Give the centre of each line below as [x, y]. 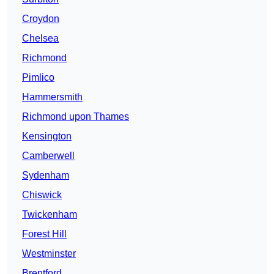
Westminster [49, 254]
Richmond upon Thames [76, 117]
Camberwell [48, 156]
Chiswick [42, 195]
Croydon [41, 19]
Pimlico [38, 78]
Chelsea [40, 39]
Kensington [47, 136]
